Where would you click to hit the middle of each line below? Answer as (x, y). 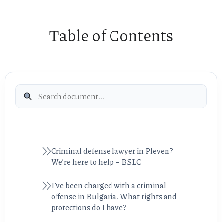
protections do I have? (89, 207)
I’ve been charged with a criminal (109, 186)
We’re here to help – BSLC (96, 162)
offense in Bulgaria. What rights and (114, 196)
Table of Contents (111, 35)
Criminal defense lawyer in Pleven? (112, 151)
